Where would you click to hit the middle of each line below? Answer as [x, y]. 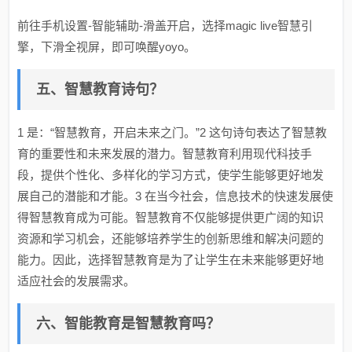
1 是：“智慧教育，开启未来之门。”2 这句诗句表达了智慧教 [172, 132]
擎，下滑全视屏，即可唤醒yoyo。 [107, 47]
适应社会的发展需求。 [77, 281]
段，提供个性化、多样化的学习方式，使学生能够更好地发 [171, 175]
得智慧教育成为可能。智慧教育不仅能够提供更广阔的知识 [171, 217]
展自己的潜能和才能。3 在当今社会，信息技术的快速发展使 [176, 196]
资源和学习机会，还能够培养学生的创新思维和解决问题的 [171, 238]
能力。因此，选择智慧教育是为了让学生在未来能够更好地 [171, 260]
